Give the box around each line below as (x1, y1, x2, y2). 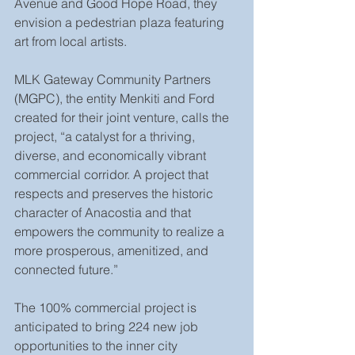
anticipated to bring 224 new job (14, 319, 201, 334)
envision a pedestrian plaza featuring (14, 14, 227, 30)
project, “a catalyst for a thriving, (14, 128, 198, 144)
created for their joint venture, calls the (14, 109, 232, 125)
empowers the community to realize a (14, 223, 227, 239)
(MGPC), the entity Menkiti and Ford (14, 90, 218, 106)
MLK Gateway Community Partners (14, 71, 214, 87)
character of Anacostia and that (14, 204, 194, 220)
